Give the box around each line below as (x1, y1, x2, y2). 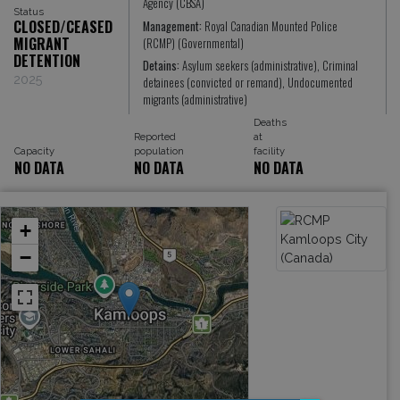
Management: (143, 17, 205, 35)
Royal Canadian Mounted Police (204, 17, 338, 35)
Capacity (14, 144, 54, 157)
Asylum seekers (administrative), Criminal (182, 57, 359, 75)
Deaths (254, 115, 287, 129)
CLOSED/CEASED (13, 16, 112, 38)
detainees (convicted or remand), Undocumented (143, 74, 354, 92)
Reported (134, 129, 176, 143)
